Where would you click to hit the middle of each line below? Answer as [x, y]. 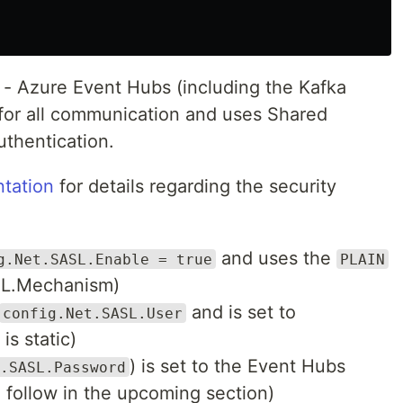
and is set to [241, 312]
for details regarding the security [195, 186]
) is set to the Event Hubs [237, 366]
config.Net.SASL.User [93, 313]
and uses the [276, 258]
